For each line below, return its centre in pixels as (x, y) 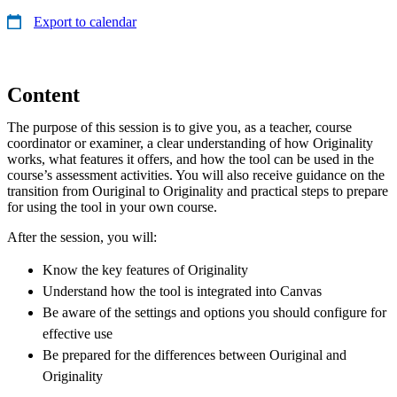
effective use (78, 333)
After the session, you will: (82, 237)
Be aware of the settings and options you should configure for (214, 312)
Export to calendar (85, 21)
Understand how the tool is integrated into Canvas (182, 291)
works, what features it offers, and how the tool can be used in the (191, 159)
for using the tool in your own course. (112, 206)
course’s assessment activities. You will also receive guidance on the (196, 175)
